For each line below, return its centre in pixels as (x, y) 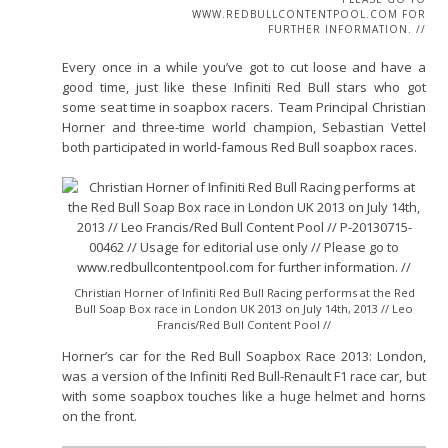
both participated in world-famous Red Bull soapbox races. (240, 147)
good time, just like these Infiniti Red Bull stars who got (244, 87)
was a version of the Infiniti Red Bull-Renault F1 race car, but (244, 376)
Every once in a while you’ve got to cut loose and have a (244, 67)
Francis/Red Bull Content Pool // (244, 325)
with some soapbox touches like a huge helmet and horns (244, 396)
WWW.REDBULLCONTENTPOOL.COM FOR (308, 14)
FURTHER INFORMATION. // (346, 29)
